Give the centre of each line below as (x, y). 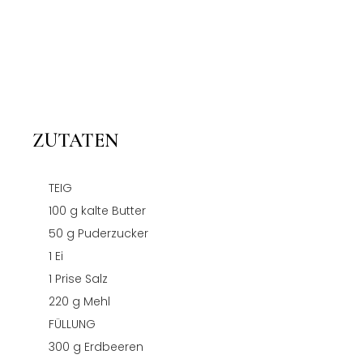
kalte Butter (113, 210)
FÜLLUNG (72, 324)
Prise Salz (81, 278)
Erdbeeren (114, 346)
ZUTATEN (75, 140)
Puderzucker (113, 233)
